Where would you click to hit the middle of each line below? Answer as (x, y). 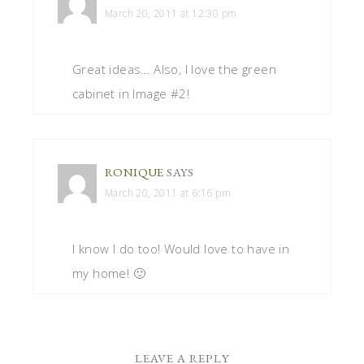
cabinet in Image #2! (131, 93)
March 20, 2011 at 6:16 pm (168, 193)
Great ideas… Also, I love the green (174, 69)
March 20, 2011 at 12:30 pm (171, 13)
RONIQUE (134, 171)
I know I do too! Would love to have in (181, 248)
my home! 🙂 (109, 273)
